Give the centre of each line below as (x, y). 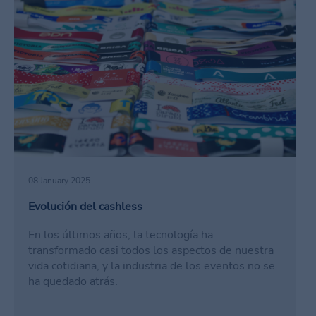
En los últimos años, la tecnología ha (121, 235)
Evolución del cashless (85, 207)
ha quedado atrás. (73, 282)
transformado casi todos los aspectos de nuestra (151, 251)
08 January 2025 (59, 181)
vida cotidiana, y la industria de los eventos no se (152, 266)
